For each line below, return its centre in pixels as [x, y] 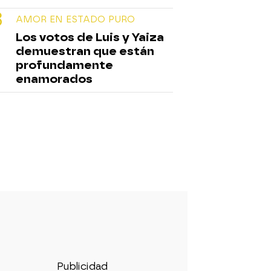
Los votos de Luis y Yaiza [90, 37]
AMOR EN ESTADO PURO [75, 19]
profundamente [64, 65]
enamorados [54, 79]
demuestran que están [85, 51]
